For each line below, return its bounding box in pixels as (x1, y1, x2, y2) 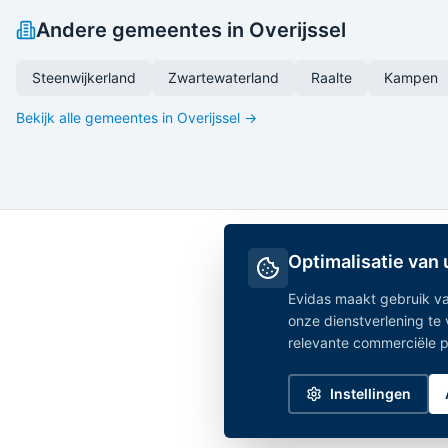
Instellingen (330, 385, 411, 402)
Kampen (384, 69, 438, 86)
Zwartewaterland (168, 69, 279, 86)
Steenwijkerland (32, 69, 136, 86)
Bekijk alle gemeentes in (16, 109, 177, 126)
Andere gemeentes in (36, 18, 249, 42)
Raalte (311, 69, 352, 86)
